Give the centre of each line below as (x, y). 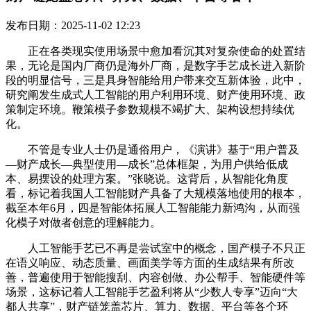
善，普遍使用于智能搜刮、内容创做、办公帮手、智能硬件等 (155, 277)
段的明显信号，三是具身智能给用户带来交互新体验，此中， (155, 80)
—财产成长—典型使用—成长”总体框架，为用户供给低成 (147, 164)
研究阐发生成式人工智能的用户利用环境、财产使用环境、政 (155, 94)
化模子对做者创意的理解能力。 (83, 222)
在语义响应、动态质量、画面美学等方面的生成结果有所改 (150, 262)
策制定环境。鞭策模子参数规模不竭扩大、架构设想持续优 (150, 109)
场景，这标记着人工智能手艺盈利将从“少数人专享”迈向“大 (152, 292)
